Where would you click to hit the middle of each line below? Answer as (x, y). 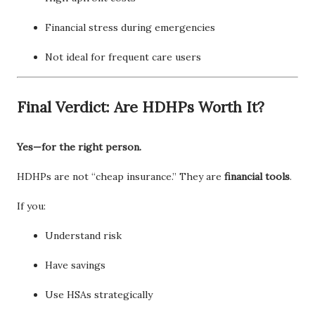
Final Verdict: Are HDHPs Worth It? (141, 107)
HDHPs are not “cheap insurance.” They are (121, 176)
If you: (31, 206)
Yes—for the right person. (79, 147)
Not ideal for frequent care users (123, 57)
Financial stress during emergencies (130, 27)
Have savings (75, 265)
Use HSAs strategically (99, 294)
